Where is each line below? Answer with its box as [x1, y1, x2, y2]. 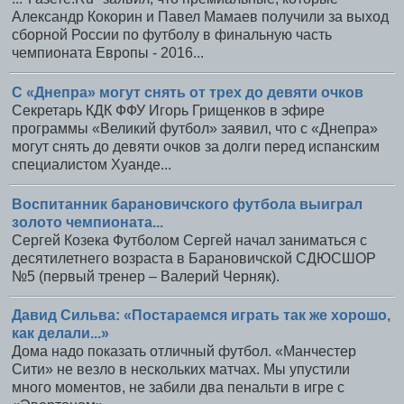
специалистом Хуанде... [12, 156, 171, 172]
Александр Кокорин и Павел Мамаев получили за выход [12, 9, 389, 24]
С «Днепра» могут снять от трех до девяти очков [12, 84, 363, 100]
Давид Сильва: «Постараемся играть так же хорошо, [12, 308, 390, 324]
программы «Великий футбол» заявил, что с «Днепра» [12, 120, 378, 136]
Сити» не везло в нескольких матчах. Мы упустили [12, 362, 350, 378]
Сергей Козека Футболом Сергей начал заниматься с [12, 232, 367, 248]
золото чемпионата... [12, 214, 163, 230]
